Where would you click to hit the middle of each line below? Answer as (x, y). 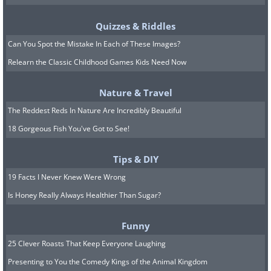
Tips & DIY (135, 159)
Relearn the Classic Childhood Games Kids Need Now (97, 62)
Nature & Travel (135, 93)
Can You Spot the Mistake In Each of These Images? (94, 44)
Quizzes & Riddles (135, 26)
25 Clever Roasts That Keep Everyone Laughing (87, 243)
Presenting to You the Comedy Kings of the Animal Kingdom (108, 262)
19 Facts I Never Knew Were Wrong (67, 177)
